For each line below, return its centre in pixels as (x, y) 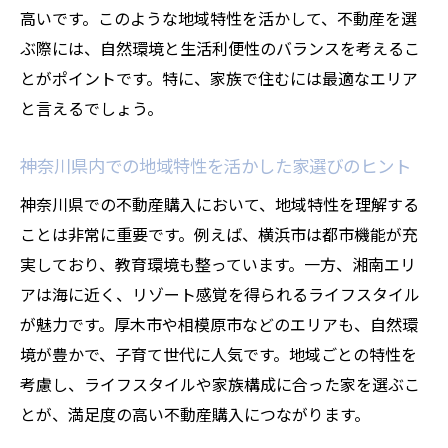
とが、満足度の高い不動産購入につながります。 (195, 414)
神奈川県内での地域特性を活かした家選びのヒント (215, 165)
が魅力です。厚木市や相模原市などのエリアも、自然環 (219, 324)
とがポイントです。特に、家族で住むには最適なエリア (219, 78)
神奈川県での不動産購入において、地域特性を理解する (219, 204)
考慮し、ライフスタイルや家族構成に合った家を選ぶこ (220, 384)
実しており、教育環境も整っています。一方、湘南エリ (218, 264)
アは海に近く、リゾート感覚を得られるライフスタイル (220, 294)
